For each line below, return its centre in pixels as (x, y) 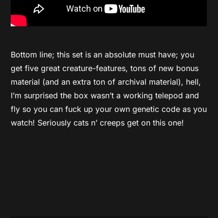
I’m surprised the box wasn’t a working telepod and (105, 95)
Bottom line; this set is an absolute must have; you (103, 54)
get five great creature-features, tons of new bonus (105, 68)
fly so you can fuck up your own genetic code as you (109, 109)
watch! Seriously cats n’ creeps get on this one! (98, 122)
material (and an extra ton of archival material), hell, (106, 82)
